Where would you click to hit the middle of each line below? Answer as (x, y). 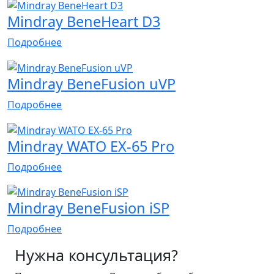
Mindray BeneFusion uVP (91, 83)
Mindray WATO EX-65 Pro (91, 146)
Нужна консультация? (96, 255)
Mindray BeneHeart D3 (84, 22)
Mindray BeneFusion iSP (88, 208)
